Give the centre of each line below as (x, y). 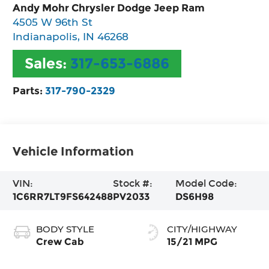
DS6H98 (194, 197)
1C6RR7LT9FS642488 (63, 197)
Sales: (48, 63)
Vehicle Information (74, 152)
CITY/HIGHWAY (202, 229)
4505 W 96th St (53, 22)
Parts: (29, 90)
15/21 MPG (192, 242)
